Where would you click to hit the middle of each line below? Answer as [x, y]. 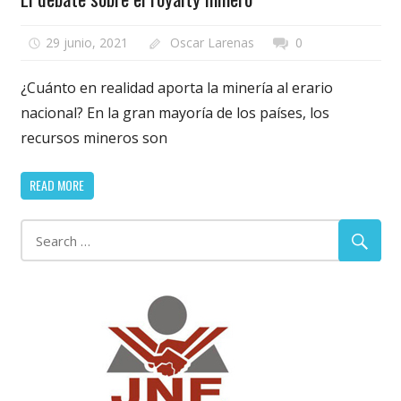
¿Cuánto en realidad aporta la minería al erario [176, 87]
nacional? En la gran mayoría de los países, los [175, 112]
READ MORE [57, 185]
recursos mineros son [94, 137]
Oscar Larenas [212, 42]
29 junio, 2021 [87, 42]
